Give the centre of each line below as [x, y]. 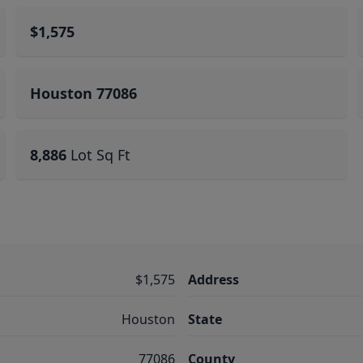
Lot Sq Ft [101, 155]
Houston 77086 [84, 93]
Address [214, 280]
